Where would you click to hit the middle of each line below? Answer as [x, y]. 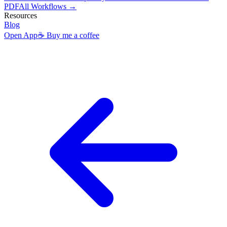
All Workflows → [48, 6]
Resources [21, 15]
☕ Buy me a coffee [68, 35]
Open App [21, 35]
